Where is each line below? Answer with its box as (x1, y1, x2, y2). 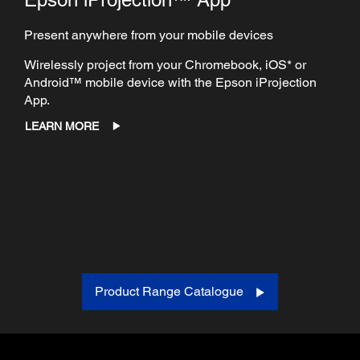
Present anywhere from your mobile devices (24, 27, 276, 43)
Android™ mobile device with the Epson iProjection (24, 74, 317, 90)
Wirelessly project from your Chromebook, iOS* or (24, 56, 306, 72)
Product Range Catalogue (95, 283, 243, 299)
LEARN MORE (25, 119, 99, 133)
